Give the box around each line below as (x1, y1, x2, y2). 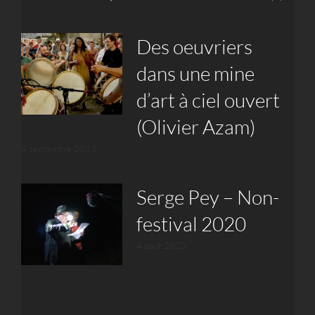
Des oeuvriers (136, 34, 252, 59)
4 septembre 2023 (20, 143, 96, 155)
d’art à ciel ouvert (136, 88, 280, 112)
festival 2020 (136, 212, 246, 236)
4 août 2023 (136, 240, 186, 252)
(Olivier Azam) (136, 115, 255, 139)
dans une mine (136, 61, 255, 86)
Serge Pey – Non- (136, 185, 279, 210)
